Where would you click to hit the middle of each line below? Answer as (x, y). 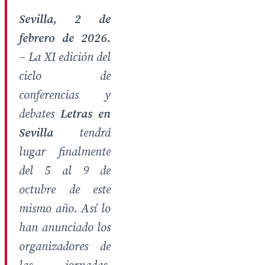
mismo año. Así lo (65, 209)
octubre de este (65, 190)
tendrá (82, 133)
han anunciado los (65, 228)
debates (40, 114)
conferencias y (65, 96)
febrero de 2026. (65, 39)
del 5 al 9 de (65, 171)
